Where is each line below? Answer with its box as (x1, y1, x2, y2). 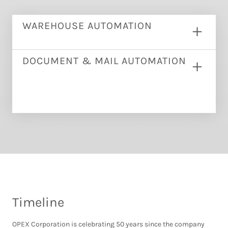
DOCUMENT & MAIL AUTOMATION (22, 55, 186, 67)
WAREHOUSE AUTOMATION (22, 20, 152, 32)
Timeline (12, 194, 64, 210)
